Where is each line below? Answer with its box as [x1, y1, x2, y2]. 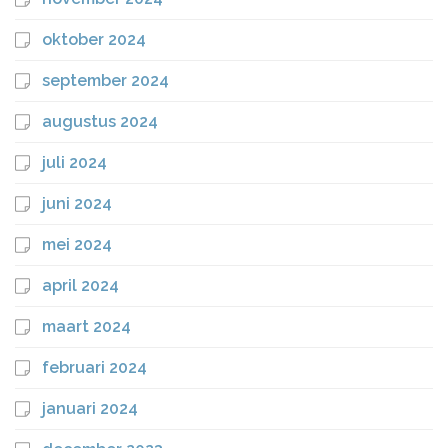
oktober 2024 [42, 30, 146, 49]
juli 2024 [42, 153, 107, 172]
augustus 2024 [42, 112, 158, 131]
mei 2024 [42, 235, 112, 254]
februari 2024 [42, 358, 147, 377]
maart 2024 [42, 317, 131, 336]
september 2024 [42, 71, 169, 90]
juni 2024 [42, 194, 112, 213]
